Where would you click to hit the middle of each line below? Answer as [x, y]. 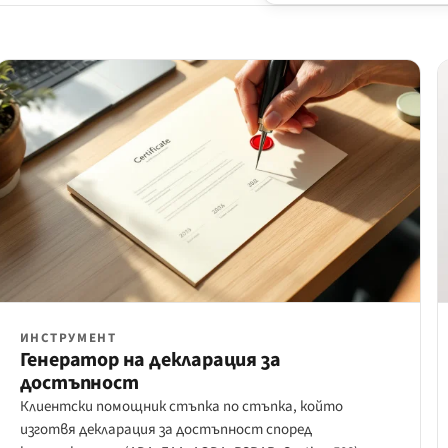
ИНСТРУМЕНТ [68, 338]
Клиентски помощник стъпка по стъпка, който [181, 407]
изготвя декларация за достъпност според [165, 430]
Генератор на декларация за [150, 360]
